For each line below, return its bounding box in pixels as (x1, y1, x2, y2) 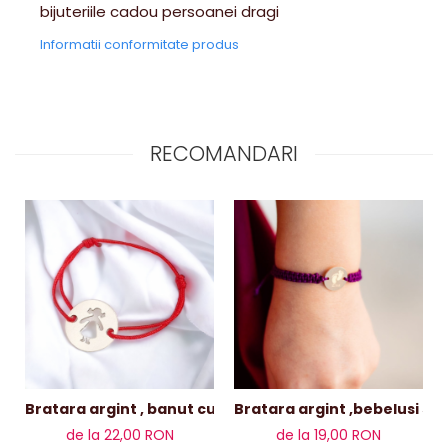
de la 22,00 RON (65, 425, 174, 445)
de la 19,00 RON (276, 425, 381, 445)
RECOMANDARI (150, 139, 298, 168)
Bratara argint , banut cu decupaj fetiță (89, 399, 329, 419)
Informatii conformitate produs (40, 35, 239, 54)
